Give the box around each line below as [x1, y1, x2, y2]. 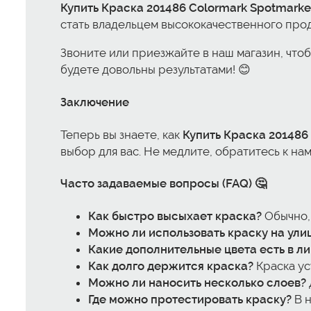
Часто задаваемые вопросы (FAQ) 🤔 [60, 176, 267, 191]
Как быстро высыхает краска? [88, 208, 262, 223]
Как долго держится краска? [88, 258, 253, 273]
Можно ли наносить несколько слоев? [88, 275, 306, 289]
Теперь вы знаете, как [60, 127, 183, 142]
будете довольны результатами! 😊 [60, 62, 251, 77]
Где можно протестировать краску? [88, 292, 292, 306]
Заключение [60, 94, 129, 109]
